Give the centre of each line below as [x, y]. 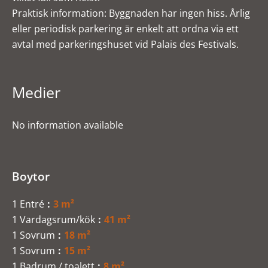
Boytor [31, 176]
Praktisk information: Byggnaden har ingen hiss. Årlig [131, 13]
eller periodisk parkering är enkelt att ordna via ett [125, 29]
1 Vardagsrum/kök [54, 220]
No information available [68, 125]
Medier [36, 92]
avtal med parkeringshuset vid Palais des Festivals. [125, 44]
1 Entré [28, 204]
